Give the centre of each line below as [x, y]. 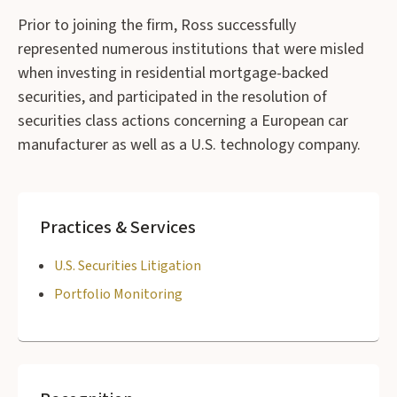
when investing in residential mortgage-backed [173, 73]
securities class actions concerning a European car [183, 121]
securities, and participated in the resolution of [172, 97]
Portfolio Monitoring [118, 294]
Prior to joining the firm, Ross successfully [157, 25]
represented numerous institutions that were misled [191, 49]
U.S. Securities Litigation [128, 265]
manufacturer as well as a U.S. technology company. [189, 144]
